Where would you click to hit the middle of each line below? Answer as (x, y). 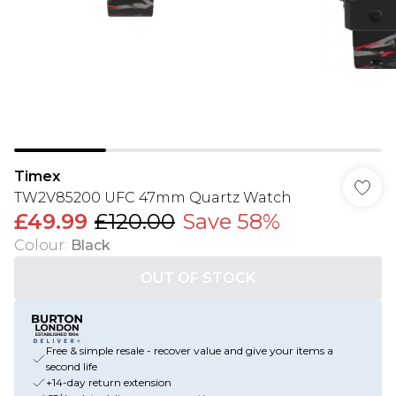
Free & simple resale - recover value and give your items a (190, 350)
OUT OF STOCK (198, 278)
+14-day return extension (109, 382)
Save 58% (231, 221)
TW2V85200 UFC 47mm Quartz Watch (153, 198)
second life (72, 366)
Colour (39, 245)
